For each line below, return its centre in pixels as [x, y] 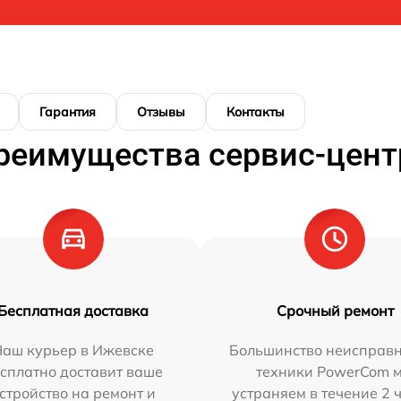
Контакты [256, 112]
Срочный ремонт [335, 311]
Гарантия [68, 112]
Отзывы [161, 112]
